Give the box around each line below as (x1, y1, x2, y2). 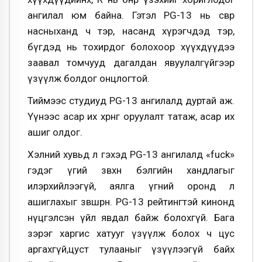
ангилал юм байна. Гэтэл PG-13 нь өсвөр (27, 9, 235, 22)
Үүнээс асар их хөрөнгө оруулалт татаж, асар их (27, 111, 235, 122)
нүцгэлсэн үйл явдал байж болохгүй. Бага (27, 211, 235, 223)
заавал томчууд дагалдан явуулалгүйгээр (27, 57, 235, 69)
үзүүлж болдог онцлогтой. (27, 73, 150, 85)
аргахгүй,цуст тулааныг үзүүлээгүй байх (27, 243, 235, 255)
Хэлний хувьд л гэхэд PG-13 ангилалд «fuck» (27, 148, 235, 160)
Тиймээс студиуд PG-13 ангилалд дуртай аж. (27, 95, 235, 106)
